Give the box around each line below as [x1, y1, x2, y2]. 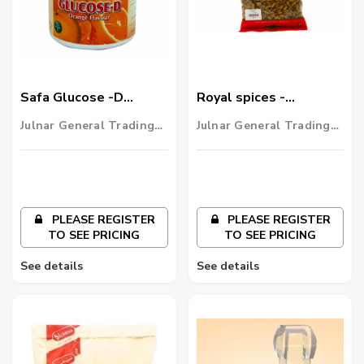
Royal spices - [196, 89, 285, 106]
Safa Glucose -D [20, 89, 123, 106]
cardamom [196, 109, 262, 127]
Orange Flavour [20, 109, 116, 127]
